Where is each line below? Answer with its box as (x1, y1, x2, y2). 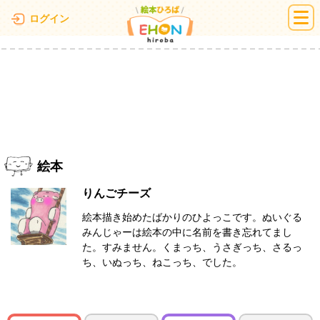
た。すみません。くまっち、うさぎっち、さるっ (82, 243, 302, 253)
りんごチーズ (82, 188, 151, 199)
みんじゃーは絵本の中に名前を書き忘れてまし (82, 228, 292, 238)
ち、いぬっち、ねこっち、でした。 (82, 258, 242, 268)
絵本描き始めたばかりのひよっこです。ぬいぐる (82, 213, 302, 223)
